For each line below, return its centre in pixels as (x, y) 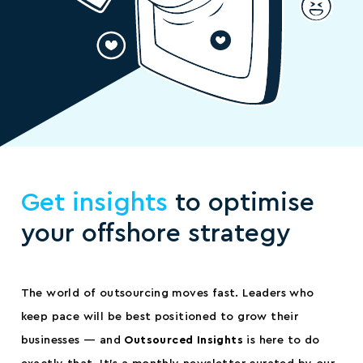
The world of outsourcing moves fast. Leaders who (167, 293)
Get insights (94, 203)
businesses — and (73, 340)
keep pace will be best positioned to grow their (160, 316)
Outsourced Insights (184, 340)
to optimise (241, 203)
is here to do (281, 340)
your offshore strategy (156, 234)
